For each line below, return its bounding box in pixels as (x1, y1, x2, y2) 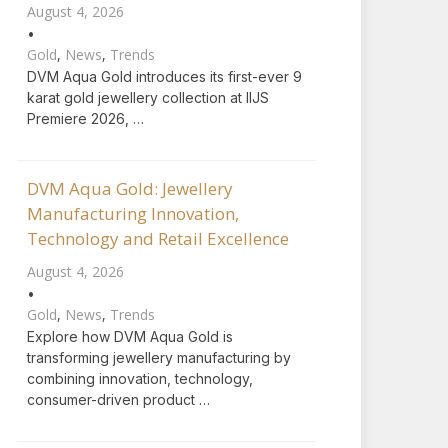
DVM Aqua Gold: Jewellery (27, 177, 233, 200)
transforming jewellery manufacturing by (27, 349, 291, 366)
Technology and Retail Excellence (27, 227, 289, 250)
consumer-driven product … (27, 391, 210, 408)
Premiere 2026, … (27, 110, 144, 127)
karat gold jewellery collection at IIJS (27, 89, 269, 106)
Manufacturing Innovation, (27, 202, 239, 225)
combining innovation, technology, (27, 370, 253, 387)
